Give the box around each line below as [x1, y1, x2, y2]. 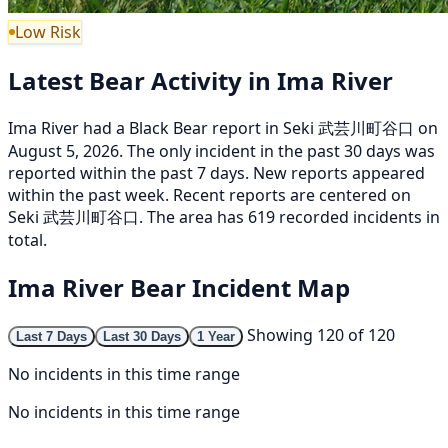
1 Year [197, 328, 235, 344]
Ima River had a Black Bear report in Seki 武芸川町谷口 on [8, 116, 438, 139]
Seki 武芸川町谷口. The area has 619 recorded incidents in [8, 205, 440, 228]
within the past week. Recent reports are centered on [8, 183, 411, 206]
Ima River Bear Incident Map [8, 270, 350, 304]
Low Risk [15, 20, 81, 43]
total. [8, 228, 47, 251]
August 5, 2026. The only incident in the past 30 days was [8, 139, 435, 162]
